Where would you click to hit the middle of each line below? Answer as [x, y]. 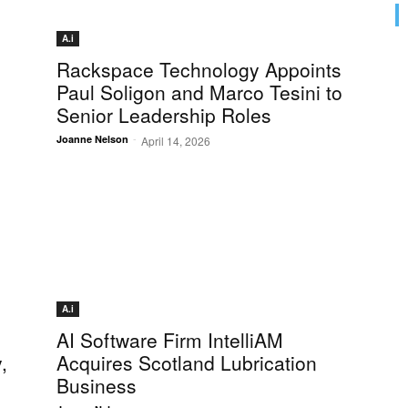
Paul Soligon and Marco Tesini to [199, 92]
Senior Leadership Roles [164, 115]
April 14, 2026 [176, 141]
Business [97, 386]
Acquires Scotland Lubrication [187, 363]
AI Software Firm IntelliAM [170, 340]
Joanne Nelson [92, 139]
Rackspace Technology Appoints [199, 70]
